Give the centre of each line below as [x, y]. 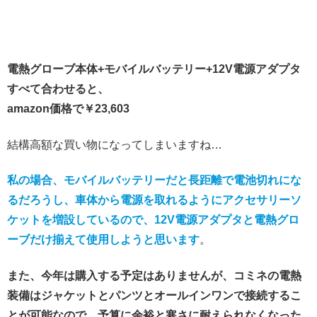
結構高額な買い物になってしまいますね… [115, 144]
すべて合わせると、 [58, 89]
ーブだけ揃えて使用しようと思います [103, 240]
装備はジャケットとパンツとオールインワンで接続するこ [154, 295]
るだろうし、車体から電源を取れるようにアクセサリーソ [154, 200]
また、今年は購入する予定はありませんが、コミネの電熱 [154, 275]
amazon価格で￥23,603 [68, 109]
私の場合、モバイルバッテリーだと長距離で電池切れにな [154, 180]
